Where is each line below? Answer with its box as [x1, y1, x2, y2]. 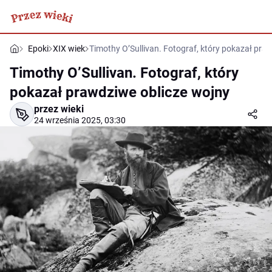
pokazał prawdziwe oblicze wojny [10, 84, 229, 101]
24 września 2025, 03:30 [34, 115, 126, 125]
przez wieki [34, 103, 84, 115]
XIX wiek [53, 44, 85, 53]
